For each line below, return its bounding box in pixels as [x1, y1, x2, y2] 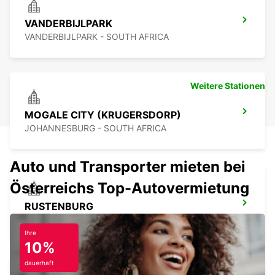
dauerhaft [25, 259, 54, 267]
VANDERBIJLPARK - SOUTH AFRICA [25, 31, 169, 42]
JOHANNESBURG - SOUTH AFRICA [25, 123, 166, 134]
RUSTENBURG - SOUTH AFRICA [25, 214, 153, 225]
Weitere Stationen [190, 80, 265, 91]
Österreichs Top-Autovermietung [10, 179, 249, 198]
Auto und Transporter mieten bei [10, 158, 246, 176]
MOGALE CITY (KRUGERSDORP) [25, 109, 181, 122]
